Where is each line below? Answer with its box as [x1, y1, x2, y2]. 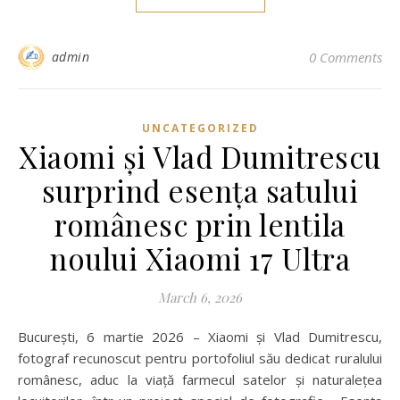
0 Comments [309, 48, 382, 66]
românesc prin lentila [54, 204, 346, 244]
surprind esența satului [41, 171, 359, 210]
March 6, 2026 [158, 288, 242, 306]
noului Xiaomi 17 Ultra [50, 238, 350, 278]
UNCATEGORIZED [141, 121, 259, 136]
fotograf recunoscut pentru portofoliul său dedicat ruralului [18, 349, 382, 367]
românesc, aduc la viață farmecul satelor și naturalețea [18, 371, 382, 388]
